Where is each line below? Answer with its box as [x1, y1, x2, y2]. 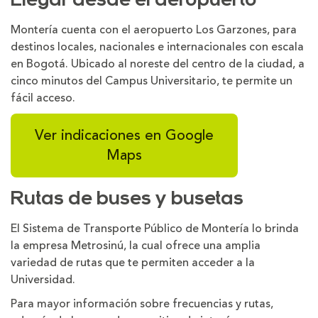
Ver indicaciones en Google [35, 124, 214, 146]
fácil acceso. [11, 89, 75, 106]
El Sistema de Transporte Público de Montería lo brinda [11, 220, 299, 237]
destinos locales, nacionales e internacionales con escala [11, 38, 304, 55]
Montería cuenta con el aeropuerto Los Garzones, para [11, 21, 297, 38]
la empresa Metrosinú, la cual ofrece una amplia [11, 237, 261, 254]
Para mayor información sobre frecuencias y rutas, [11, 295, 273, 312]
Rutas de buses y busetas [11, 190, 243, 209]
